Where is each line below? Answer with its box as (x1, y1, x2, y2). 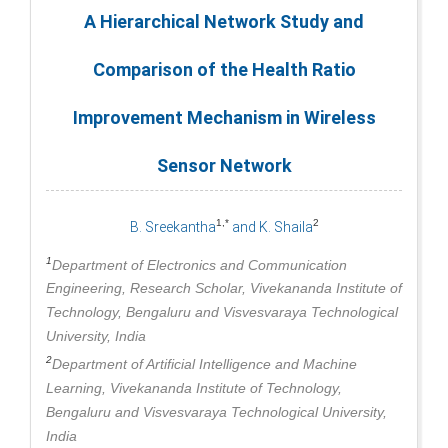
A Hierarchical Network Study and (84, 11, 364, 33)
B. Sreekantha (129, 218, 216, 235)
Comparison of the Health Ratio (92, 59, 356, 81)
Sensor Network (156, 155, 292, 177)
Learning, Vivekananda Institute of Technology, (46, 380, 342, 396)
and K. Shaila (228, 218, 313, 235)
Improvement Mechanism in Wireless (72, 107, 376, 129)
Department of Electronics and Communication (52, 256, 347, 273)
